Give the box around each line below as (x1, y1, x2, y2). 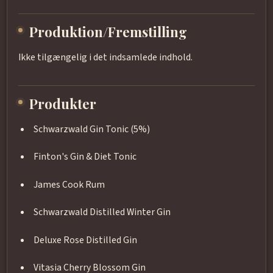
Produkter (29, 94, 97, 113)
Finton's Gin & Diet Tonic (34, 150, 137, 164)
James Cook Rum (34, 177, 105, 191)
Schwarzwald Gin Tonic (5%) (34, 122, 151, 136)
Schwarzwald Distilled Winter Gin (34, 205, 171, 219)
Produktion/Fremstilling (29, 23, 188, 41)
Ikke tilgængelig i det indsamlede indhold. (18, 51, 193, 65)
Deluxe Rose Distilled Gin (34, 233, 138, 247)
